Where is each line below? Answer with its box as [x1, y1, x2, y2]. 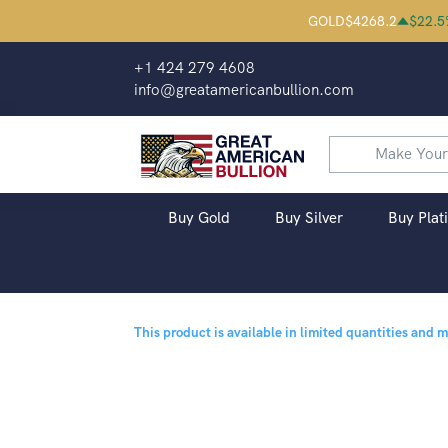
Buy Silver [275, 207, 343, 228]
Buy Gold [168, 207, 230, 228]
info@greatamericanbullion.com [134, 80, 355, 100]
